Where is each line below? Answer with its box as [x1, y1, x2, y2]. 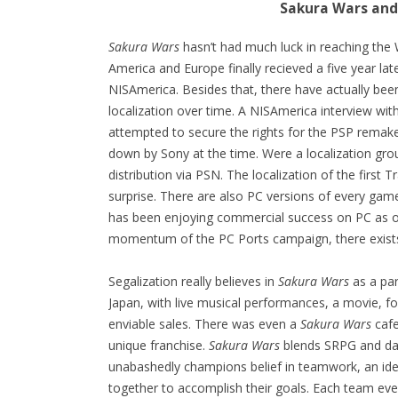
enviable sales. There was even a [108, 315, 300, 333]
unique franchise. [108, 337, 209, 354]
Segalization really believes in [108, 273, 278, 291]
